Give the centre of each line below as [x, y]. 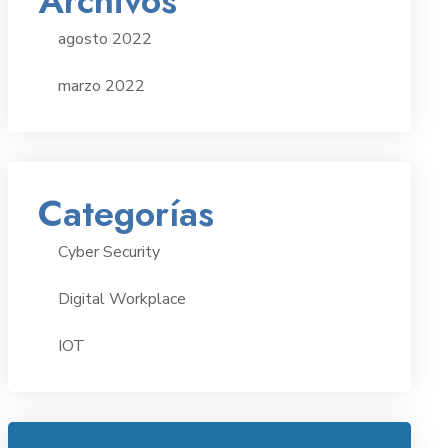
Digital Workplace [121, 299]
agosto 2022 [104, 39]
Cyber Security [108, 252]
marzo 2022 [101, 86]
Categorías [125, 213]
